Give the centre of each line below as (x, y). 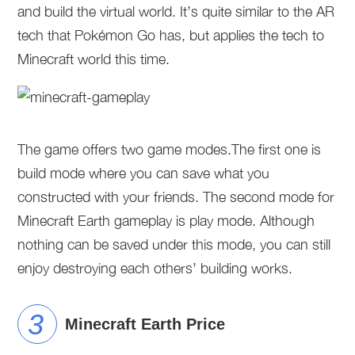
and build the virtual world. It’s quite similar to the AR (176, 11)
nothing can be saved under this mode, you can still (174, 244)
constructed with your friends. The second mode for (176, 197)
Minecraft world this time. (94, 59)
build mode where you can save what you (144, 173)
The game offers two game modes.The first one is (170, 149)
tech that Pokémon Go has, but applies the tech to (171, 35)
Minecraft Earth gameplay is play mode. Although (166, 221)
